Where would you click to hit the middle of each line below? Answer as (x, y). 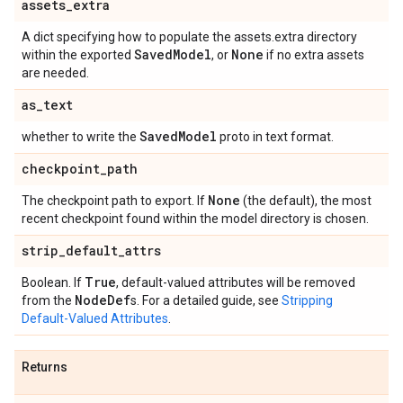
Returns (45, 367)
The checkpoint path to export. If (115, 201)
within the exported (78, 55)
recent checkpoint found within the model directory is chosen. (195, 219)
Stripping (307, 300)
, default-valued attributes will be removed (236, 282)
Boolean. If (53, 282)
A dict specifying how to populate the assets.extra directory (189, 37)
